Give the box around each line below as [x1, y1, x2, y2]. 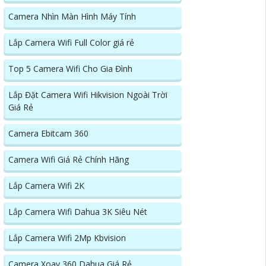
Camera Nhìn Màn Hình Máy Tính [8, 10, 136, 22]
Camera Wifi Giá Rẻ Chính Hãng [8, 153, 129, 165]
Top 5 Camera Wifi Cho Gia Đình [8, 62, 132, 74]
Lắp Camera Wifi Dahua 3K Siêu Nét [8, 205, 147, 217]
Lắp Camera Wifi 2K [8, 179, 84, 191]
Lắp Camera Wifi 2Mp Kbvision [8, 232, 126, 243]
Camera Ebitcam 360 [8, 127, 88, 139]
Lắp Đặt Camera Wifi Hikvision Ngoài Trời [8, 88, 167, 100]
